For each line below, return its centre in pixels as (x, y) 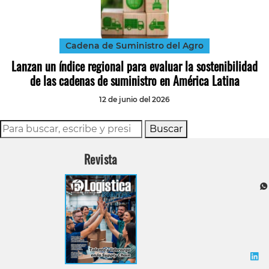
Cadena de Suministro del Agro (134, 46)
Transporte (241, 30)
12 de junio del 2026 (134, 100)
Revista (101, 159)
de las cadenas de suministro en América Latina (134, 81)
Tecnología (241, 9)
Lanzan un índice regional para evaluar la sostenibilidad (134, 66)
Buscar (166, 129)
